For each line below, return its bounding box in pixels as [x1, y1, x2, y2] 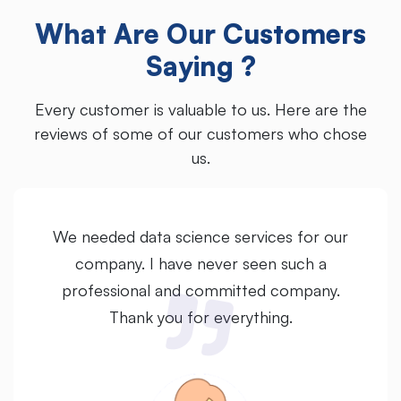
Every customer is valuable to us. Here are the [34, 98, 367, 119]
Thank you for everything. [108, 307, 293, 328]
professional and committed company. [61, 280, 340, 301]
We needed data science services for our [53, 226, 348, 247]
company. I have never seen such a [74, 253, 327, 274]
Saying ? [145, 48, 256, 82]
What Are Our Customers [35, 16, 366, 50]
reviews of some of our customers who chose [34, 123, 367, 143]
